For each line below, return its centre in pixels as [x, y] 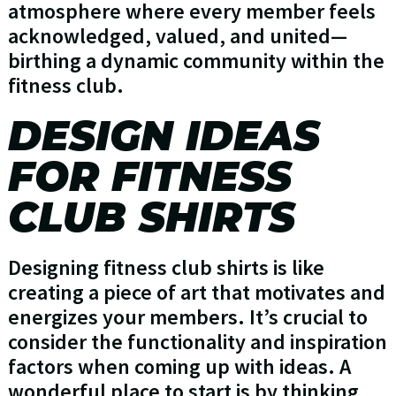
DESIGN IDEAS [164, 136]
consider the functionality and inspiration [197, 342]
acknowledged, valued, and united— [177, 36]
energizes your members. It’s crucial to [187, 317]
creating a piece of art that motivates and [196, 293]
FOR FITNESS [149, 177]
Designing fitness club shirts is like [166, 268]
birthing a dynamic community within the [196, 61]
